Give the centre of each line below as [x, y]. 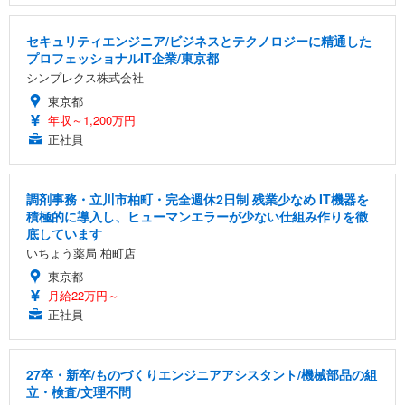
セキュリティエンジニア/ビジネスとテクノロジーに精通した [199, 41]
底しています [64, 234]
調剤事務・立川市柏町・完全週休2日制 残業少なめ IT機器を [198, 199]
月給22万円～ [84, 296]
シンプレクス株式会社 [85, 78]
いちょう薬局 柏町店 [81, 253]
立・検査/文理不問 [79, 392]
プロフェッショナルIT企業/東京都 [122, 58]
